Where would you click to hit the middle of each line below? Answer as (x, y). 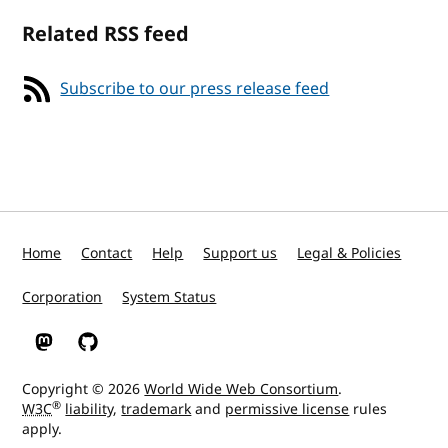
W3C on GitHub (129, 351)
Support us (240, 253)
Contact (107, 253)
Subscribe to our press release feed (195, 88)
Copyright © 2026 (83, 389)
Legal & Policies (349, 253)
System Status (169, 297)
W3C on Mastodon (95, 351)
